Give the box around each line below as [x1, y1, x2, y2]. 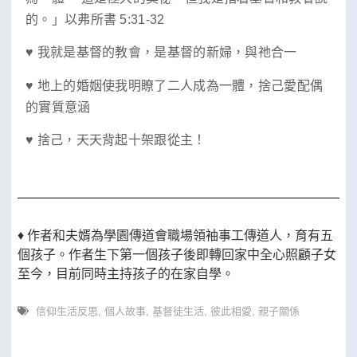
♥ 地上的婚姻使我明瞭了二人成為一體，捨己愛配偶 [25, 78, 324, 92]
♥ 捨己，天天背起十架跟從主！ [25, 132, 206, 147]
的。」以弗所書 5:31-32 [25, 12, 165, 26]
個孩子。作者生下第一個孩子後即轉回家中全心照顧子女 [18, 248, 336, 262]
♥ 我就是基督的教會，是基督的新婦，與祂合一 [25, 45, 297, 60]
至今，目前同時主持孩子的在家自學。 [18, 267, 234, 281]
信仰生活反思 [36, 304, 98, 317]
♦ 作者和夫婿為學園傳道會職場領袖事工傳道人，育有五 [18, 229, 333, 243]
